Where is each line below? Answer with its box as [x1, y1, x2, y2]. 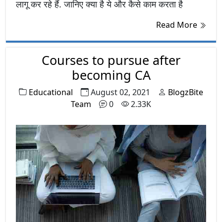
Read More [156, 19, 199, 30]
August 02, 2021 [91, 86, 150, 98]
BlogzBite [168, 86, 203, 98]
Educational [29, 86, 73, 98]
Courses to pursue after [42, 51, 180, 68]
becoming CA [71, 66, 151, 83]
